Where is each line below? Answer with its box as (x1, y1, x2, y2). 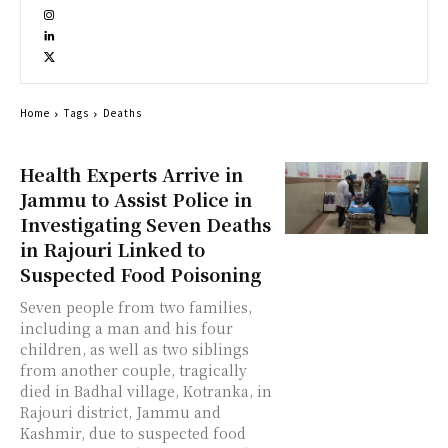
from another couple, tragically (20, 360, 247, 381)
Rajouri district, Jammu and (20, 402, 221, 423)
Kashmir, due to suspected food (20, 423, 246, 444)
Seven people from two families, (20, 297, 252, 318)
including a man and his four (20, 318, 233, 339)
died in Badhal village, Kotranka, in (20, 381, 272, 402)
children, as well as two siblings (20, 339, 249, 360)
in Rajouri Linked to (20, 236, 205, 263)
